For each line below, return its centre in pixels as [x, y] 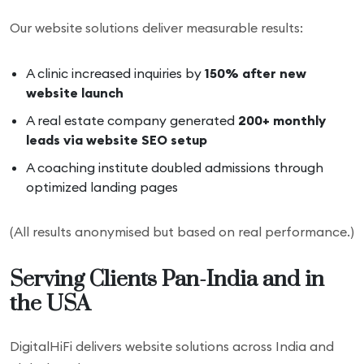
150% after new [256, 73]
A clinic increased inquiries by [115, 73]
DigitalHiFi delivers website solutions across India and [172, 346]
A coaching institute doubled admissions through [175, 167]
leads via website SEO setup [117, 140]
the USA [50, 304]
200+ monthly [282, 120]
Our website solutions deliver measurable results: [156, 28]
